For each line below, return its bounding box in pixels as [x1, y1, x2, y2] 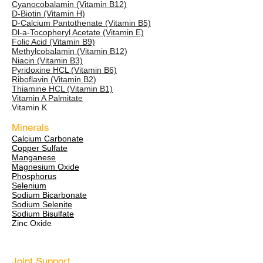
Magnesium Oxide [12, 162, 79, 171]
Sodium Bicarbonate [12, 190, 87, 200]
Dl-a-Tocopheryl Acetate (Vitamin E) [12, 28, 144, 37]
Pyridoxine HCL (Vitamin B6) [12, 65, 117, 75]
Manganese [12, 153, 56, 162]
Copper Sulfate [12, 143, 68, 153]
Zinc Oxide [12, 218, 52, 228]
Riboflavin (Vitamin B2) [12, 75, 96, 84]
